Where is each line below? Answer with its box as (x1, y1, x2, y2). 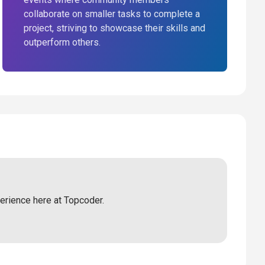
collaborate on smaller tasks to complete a (24, 8, 200, 20)
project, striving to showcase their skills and (24, 22, 205, 34)
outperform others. (24, 37, 101, 48)
